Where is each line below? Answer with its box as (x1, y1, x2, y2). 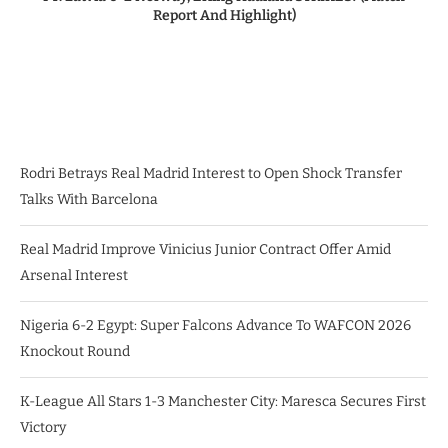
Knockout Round (20, 343, 130, 361)
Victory (20, 419, 66, 437)
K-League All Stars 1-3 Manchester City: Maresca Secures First (20, 393, 426, 411)
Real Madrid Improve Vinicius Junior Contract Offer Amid (20, 241, 391, 259)
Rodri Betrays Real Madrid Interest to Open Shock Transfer (20, 165, 402, 183)
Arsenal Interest (20, 267, 128, 285)
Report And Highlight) (152, 7, 296, 25)
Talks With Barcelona (20, 191, 158, 209)
